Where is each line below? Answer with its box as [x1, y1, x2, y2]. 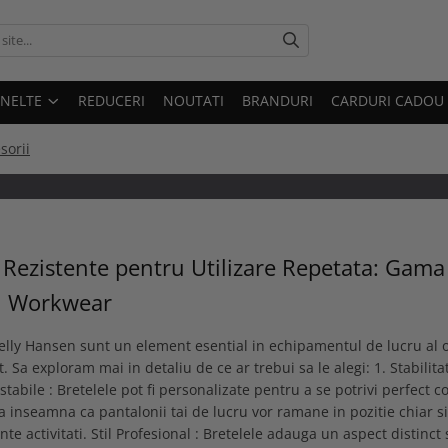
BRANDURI [242, 90, 313, 110]
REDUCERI [78, 90, 145, 110]
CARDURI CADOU [331, 90, 444, 110]
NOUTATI [163, 90, 224, 110]
